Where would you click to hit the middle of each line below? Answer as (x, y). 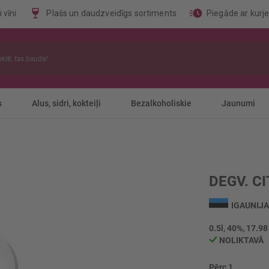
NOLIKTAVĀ (241, 240)
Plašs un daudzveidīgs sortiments (111, 13)
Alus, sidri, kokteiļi (66, 103)
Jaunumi (238, 103)
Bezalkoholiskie (161, 103)
